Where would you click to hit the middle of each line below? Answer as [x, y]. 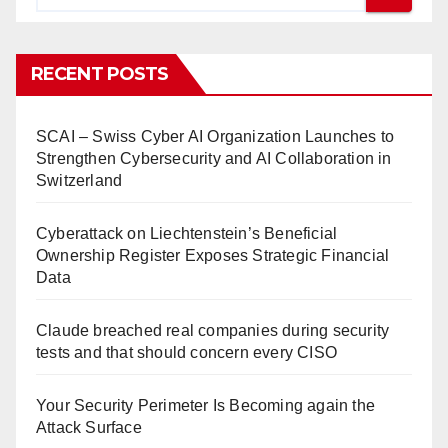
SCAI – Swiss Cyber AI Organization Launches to [215, 136]
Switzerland [79, 180]
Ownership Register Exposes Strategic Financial [213, 255]
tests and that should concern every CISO [186, 352]
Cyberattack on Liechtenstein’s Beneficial [187, 233]
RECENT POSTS [100, 73]
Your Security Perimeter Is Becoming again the [206, 405]
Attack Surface [89, 427]
